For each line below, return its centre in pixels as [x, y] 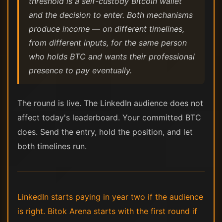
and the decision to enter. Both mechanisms [111, 15]
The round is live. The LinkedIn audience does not [110, 103]
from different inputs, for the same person [108, 43]
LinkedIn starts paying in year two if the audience [110, 197]
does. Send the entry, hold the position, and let [105, 132]
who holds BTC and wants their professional [112, 56]
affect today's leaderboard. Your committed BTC [109, 117]
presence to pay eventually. [80, 70]
